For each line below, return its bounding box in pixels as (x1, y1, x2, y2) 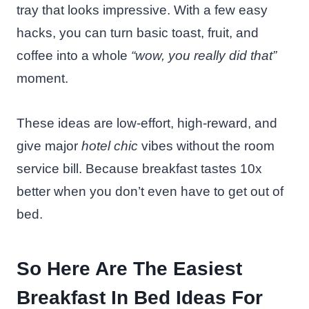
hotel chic (81, 138, 138, 153)
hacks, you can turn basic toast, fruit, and (17, 25, 259, 40)
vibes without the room (138, 138, 275, 153)
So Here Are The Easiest (17, 257, 242, 279)
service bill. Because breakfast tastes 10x (17, 161, 262, 176)
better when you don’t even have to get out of (17, 183, 283, 199)
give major (17, 138, 81, 153)
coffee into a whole (17, 48, 131, 63)
